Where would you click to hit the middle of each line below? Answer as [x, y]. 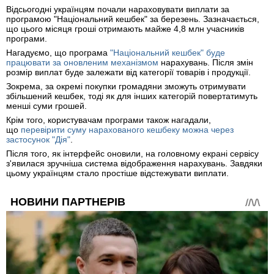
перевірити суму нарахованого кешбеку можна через [127, 130]
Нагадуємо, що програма [58, 53]
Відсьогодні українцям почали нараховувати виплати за [118, 9]
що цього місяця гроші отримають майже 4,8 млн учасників [125, 29]
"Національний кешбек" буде [168, 53]
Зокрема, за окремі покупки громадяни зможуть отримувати [126, 87]
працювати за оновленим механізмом [82, 63]
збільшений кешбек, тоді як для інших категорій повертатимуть [132, 96]
